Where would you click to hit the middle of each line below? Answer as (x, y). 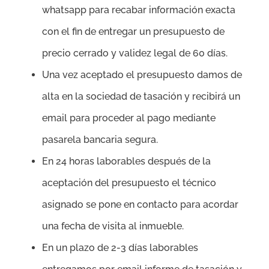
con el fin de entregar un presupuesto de (133, 32)
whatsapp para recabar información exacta (139, 10)
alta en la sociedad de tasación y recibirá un (141, 97)
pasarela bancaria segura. (100, 140)
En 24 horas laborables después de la (126, 162)
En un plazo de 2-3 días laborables (120, 248)
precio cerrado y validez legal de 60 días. (135, 53)
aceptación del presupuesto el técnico (129, 183)
